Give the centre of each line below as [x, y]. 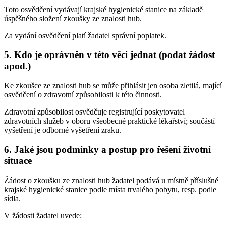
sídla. [12, 198]
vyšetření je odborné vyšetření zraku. [63, 130]
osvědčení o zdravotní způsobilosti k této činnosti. [83, 95]
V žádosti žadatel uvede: [43, 215]
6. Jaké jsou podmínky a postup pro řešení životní [107, 149]
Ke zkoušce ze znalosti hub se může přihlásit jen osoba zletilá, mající [113, 86]
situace [18, 160]
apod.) [17, 66]
